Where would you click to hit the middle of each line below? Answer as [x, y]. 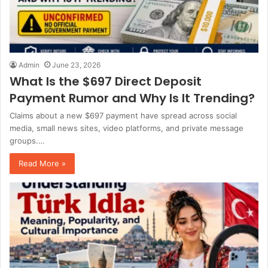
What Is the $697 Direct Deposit [106, 82]
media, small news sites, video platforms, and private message [127, 128]
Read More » [42, 164]
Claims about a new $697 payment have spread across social [123, 116]
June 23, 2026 [76, 65]
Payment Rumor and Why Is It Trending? [132, 98]
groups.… [27, 141]
